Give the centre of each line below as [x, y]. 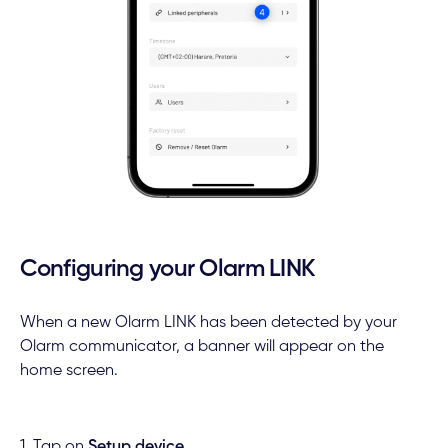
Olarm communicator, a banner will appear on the [201, 346]
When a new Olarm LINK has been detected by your [208, 322]
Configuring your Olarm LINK [167, 269]
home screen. [68, 370]
